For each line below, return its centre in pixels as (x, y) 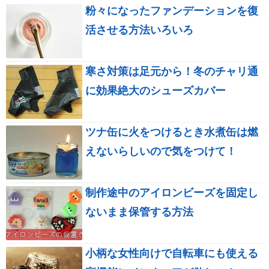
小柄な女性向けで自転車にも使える (172, 254)
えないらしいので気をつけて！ (161, 152)
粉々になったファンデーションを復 (172, 11)
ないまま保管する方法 (139, 212)
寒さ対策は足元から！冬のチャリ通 (172, 72)
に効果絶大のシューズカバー (156, 91)
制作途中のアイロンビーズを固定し (172, 193)
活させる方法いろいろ (139, 30)
